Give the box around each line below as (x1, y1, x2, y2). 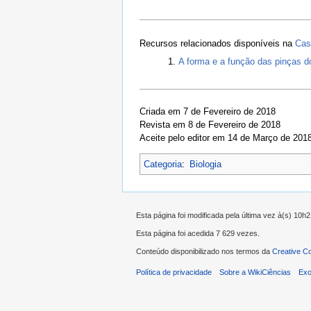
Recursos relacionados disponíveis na (140, 38, 295, 49)
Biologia (190, 158, 222, 169)
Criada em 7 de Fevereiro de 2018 (140, 106, 276, 117)
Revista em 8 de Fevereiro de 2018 (140, 119, 280, 130)
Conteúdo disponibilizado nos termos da (136, 247, 272, 256)
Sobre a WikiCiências (219, 268, 292, 277)
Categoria (144, 158, 182, 169)
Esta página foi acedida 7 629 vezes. (136, 228, 260, 237)
